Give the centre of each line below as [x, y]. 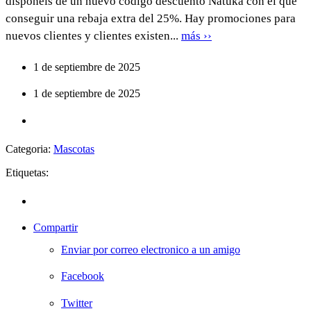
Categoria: [30, 149]
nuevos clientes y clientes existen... [93, 35]
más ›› [196, 35]
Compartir [56, 227]
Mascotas [74, 149]
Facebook [83, 276]
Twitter [77, 303]
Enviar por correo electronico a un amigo [151, 249]
